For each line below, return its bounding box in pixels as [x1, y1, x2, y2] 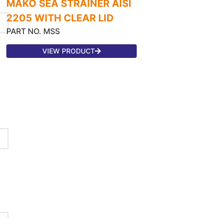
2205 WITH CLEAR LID [6, 12, 114, 24]
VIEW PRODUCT [42, 46, 95, 55]
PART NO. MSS [6, 26, 60, 36]
